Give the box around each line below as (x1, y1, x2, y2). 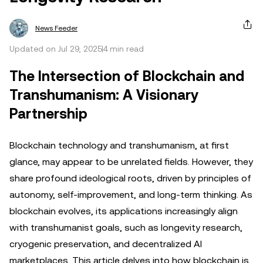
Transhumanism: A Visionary (9, 87, 198, 103)
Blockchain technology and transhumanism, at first (9, 140, 229, 151)
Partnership (9, 106, 87, 122)
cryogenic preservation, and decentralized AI (9, 238, 202, 249)
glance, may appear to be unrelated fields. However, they (9, 156, 253, 167)
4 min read (103, 44, 144, 53)
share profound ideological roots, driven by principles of (9, 173, 251, 184)
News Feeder (35, 24, 77, 32)
